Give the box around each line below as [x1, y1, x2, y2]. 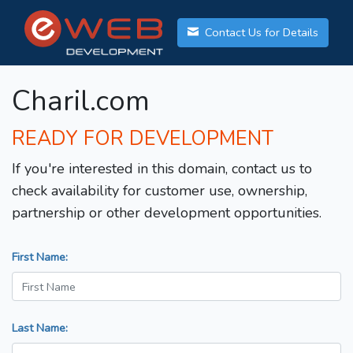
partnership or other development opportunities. [12, 203, 321, 223]
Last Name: [12, 320, 68, 336]
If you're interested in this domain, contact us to [12, 159, 312, 179]
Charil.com [12, 82, 150, 121]
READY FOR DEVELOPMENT [12, 125, 273, 153]
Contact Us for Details [202, 24, 318, 41]
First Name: [12, 249, 68, 266]
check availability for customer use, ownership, [12, 181, 307, 201]
